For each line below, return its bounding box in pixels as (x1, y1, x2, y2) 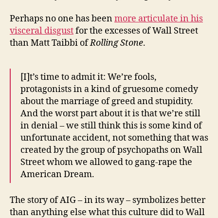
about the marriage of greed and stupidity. (20, 96, 193, 108)
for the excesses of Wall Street (73, 25, 198, 37)
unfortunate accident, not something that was (20, 132, 208, 144)
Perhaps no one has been (10, 13, 114, 25)
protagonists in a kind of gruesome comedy (20, 84, 198, 95)
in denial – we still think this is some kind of (20, 120, 202, 132)
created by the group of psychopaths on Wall (20, 145, 202, 156)
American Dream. (20, 169, 94, 181)
